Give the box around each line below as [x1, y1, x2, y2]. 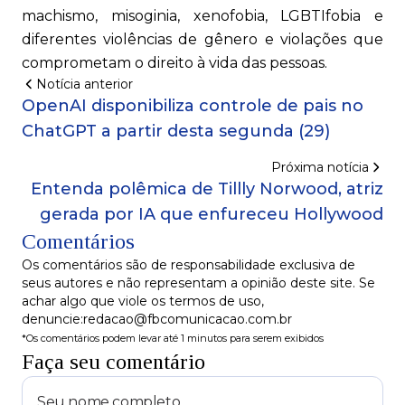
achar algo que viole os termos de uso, [22, 293, 264, 310]
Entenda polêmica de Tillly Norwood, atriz [31, 179, 383, 200]
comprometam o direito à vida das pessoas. [22, 54, 327, 72]
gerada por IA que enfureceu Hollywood [40, 204, 383, 225]
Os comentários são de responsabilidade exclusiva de [22, 257, 355, 274]
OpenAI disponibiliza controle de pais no [22, 96, 363, 117]
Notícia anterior [36, 76, 133, 93]
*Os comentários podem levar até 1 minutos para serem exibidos [22, 332, 324, 345]
